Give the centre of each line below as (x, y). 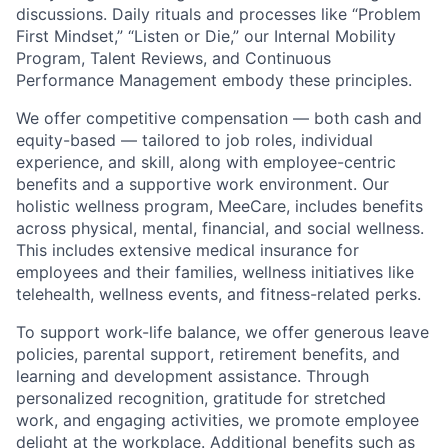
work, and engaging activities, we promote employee (217, 419)
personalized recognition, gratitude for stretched (201, 397)
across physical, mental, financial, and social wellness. (220, 227)
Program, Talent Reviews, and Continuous (173, 57)
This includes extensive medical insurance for (187, 249)
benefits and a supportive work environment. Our (202, 183)
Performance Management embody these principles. (214, 79)
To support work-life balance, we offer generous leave (222, 331)
